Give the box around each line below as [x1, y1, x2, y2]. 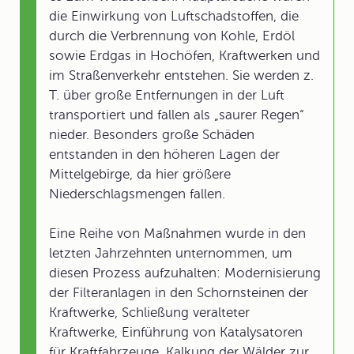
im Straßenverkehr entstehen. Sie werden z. [49, 68, 314, 83]
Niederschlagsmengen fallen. [49, 186, 225, 201]
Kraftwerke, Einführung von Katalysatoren [49, 325, 303, 340]
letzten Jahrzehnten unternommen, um [49, 246, 292, 261]
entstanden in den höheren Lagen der [49, 147, 280, 162]
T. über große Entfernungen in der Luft [49, 88, 284, 103]
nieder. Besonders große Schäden [49, 127, 254, 142]
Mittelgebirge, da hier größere [49, 167, 231, 182]
